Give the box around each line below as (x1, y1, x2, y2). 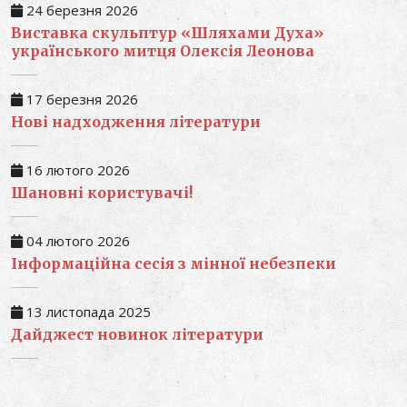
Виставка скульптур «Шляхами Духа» (11, 24, 323, 42)
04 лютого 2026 (23, 232, 130, 250)
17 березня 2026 (23, 90, 138, 108)
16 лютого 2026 (23, 161, 130, 179)
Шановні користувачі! (11, 184, 193, 202)
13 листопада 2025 (23, 303, 151, 321)
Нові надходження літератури (11, 113, 261, 131)
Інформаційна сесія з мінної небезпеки (11, 254, 336, 273)
